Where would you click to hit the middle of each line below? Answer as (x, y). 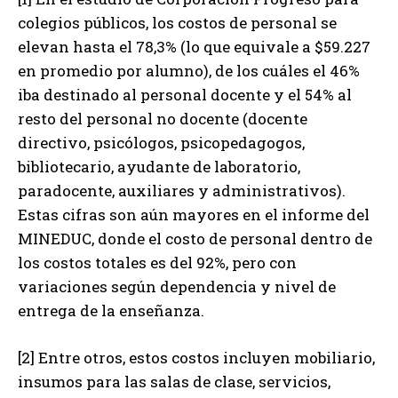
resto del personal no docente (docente (163, 119)
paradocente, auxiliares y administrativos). (182, 191)
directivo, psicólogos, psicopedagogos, (161, 143)
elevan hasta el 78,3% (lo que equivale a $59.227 (194, 47)
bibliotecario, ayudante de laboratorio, (159, 167)
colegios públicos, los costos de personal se (177, 23)
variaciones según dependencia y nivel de (177, 287)
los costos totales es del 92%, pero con (157, 263)
